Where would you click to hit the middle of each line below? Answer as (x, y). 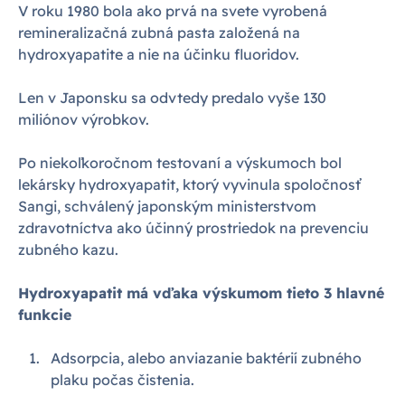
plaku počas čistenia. (122, 380)
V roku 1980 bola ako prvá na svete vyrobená (173, 11)
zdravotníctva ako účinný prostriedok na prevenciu (193, 228)
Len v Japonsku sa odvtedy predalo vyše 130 (172, 98)
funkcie (45, 315)
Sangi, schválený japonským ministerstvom (167, 206)
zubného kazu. (68, 250)
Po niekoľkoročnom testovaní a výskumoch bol (180, 163)
